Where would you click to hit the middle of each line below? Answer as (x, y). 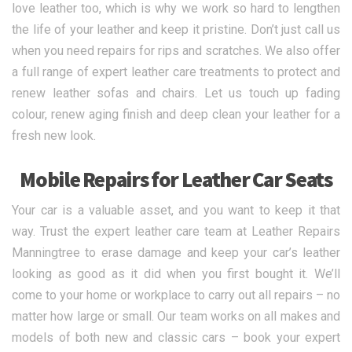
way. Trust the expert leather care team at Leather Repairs (176, 232)
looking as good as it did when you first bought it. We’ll (176, 274)
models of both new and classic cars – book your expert (176, 338)
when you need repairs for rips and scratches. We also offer (176, 51)
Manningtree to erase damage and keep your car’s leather (176, 253)
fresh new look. (54, 136)
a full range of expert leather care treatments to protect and (176, 72)
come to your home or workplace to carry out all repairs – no (176, 295)
